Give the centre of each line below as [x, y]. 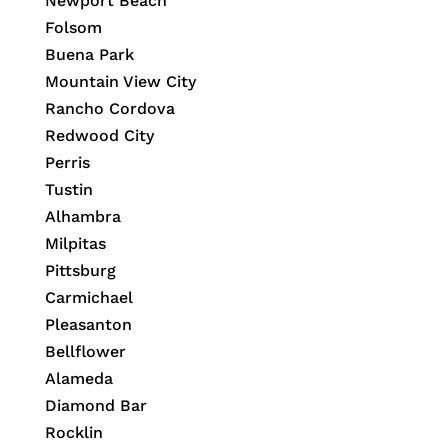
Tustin [68, 190]
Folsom [73, 28]
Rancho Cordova [109, 109]
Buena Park [89, 55]
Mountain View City [120, 82]
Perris [67, 163]
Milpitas [75, 244]
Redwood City [99, 136]
